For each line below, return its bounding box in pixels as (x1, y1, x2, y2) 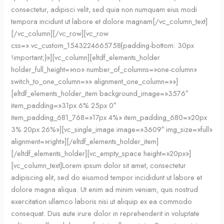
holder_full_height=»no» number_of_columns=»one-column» (11, 63, 197, 74)
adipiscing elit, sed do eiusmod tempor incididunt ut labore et (11, 171, 202, 182)
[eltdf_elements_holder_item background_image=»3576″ (11, 87, 188, 98)
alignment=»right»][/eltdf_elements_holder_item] (11, 135, 159, 146)
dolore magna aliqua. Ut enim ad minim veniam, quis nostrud (11, 183, 198, 194)
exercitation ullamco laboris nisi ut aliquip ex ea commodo (11, 195, 192, 206)
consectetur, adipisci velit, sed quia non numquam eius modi (11, 3, 197, 14)
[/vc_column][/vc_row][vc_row (11, 27, 109, 38)
